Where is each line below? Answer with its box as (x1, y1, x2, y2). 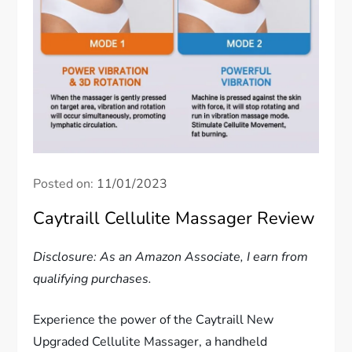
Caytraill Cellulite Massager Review (33, 207, 316, 231)
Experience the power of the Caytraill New (33, 311, 274, 329)
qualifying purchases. (33, 270, 152, 288)
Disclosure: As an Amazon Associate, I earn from (33, 248, 309, 266)
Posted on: (33, 175, 97, 193)
